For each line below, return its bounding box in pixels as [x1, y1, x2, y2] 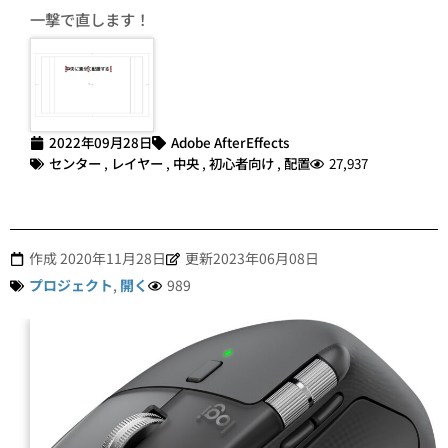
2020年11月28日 [60, 248, 166, 269]
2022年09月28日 [49, 132, 152, 153]
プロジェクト [29, 275, 113, 296]
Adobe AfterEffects [171, 132, 289, 153]
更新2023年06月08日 [185, 248, 319, 269]
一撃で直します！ [30, 7, 150, 30]
